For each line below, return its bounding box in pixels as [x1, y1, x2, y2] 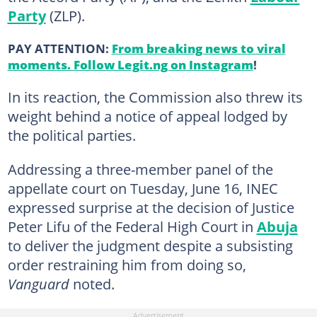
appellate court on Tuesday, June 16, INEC [7, 178, 278, 198]
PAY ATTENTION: [7, 39, 112, 57]
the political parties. [7, 125, 136, 145]
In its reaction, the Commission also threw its [7, 86, 303, 107]
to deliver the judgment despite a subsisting [7, 235, 293, 255]
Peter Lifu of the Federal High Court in [7, 216, 257, 236]
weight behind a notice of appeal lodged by [7, 105, 287, 126]
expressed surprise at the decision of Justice [7, 197, 294, 217]
